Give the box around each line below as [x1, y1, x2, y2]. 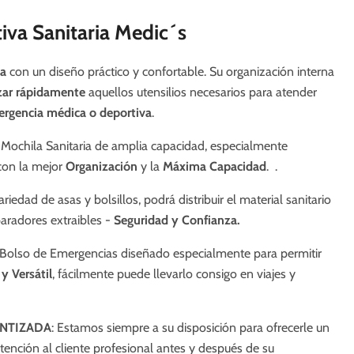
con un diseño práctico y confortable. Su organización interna [9, 63, 334, 79]
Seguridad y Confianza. [113, 212, 240, 228]
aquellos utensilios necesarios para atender [88, 84, 317, 100]
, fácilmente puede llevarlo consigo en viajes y [51, 265, 296, 281]
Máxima [162, 158, 206, 174]
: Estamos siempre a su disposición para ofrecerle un [51, 319, 330, 335]
